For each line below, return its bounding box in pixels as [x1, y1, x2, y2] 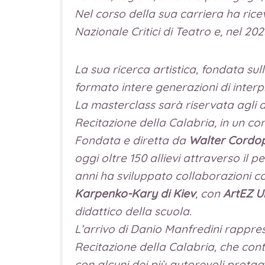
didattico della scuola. [74, 203, 192, 218]
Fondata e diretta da [74, 132, 189, 147]
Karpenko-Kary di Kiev [74, 186, 195, 201]
